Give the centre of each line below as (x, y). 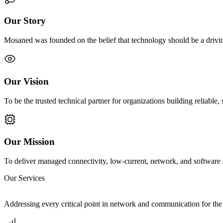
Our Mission (29, 142)
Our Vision (26, 81)
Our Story (25, 21)
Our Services (24, 178)
